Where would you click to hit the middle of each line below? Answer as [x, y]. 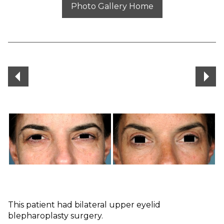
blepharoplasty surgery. [55, 216]
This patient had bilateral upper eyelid [84, 205]
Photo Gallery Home [112, 6]
